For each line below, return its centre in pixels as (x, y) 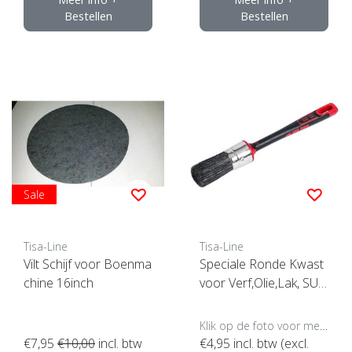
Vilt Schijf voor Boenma (88, 264)
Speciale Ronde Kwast (262, 264)
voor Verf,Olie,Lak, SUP (263, 282)
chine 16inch (59, 282)
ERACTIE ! (227, 301)
